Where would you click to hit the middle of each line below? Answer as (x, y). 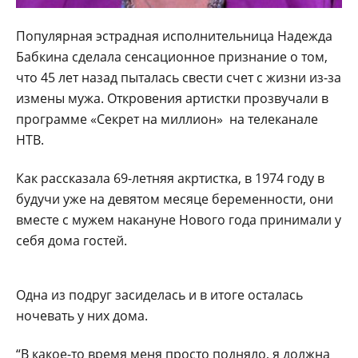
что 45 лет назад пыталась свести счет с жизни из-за (179, 78)
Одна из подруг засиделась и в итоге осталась (159, 295)
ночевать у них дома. (82, 316)
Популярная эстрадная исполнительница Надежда (174, 36)
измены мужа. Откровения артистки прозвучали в (172, 99)
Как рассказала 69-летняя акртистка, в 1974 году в (170, 179)
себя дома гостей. (73, 241)
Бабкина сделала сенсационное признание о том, (172, 57)
